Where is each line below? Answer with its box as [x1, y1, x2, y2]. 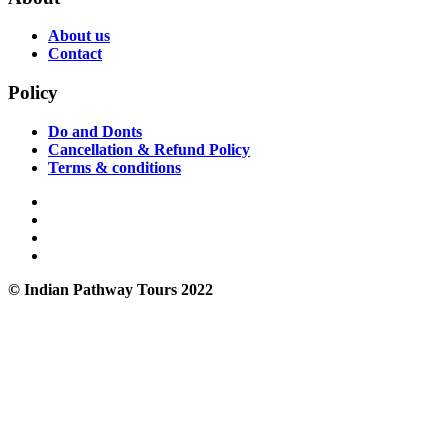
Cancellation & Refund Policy [48, 140, 250, 158]
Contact [48, 45, 102, 63]
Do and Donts [48, 122, 142, 140]
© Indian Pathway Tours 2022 [8, 280, 213, 298]
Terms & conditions [48, 158, 181, 176]
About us [48, 27, 110, 45]
